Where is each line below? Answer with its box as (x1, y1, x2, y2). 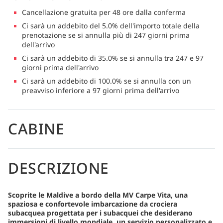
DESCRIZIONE (8, 157, 109, 178)
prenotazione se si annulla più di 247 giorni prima (22, 30, 190, 40)
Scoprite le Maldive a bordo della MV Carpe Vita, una (8, 190, 188, 200)
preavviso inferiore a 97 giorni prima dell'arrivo (22, 85, 179, 95)
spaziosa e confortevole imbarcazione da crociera (8, 199, 177, 209)
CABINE (8, 118, 64, 139)
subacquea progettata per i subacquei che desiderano (8, 208, 193, 218)
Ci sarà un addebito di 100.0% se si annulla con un (22, 76, 191, 86)
